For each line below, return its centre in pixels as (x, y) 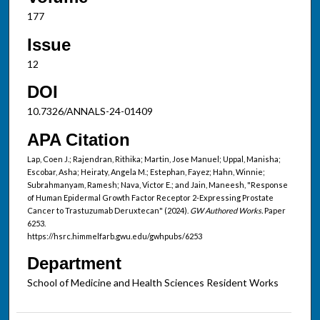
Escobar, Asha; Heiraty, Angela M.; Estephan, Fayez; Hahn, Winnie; (146, 171)
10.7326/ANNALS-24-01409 (90, 111)
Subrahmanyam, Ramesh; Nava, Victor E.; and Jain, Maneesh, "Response (157, 184)
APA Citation (78, 139)
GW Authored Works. (226, 210)
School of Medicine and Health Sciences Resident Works (152, 282)
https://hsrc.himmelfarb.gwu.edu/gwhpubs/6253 (114, 236)
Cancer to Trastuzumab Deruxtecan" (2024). (108, 210)
